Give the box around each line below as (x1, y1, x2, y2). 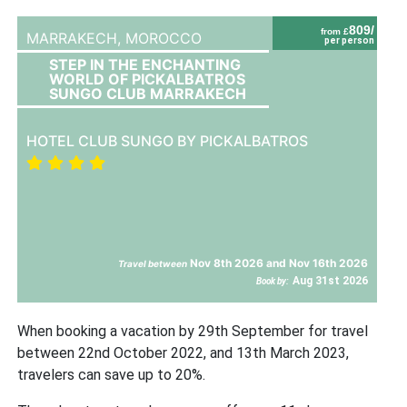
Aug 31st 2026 (293, 273, 369, 287)
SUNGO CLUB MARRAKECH (49, 84, 247, 103)
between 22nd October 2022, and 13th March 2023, (17, 343, 350, 362)
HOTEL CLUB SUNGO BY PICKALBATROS (26, 131, 309, 150)
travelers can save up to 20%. (17, 365, 206, 383)
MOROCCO (125, 28, 203, 47)
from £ (321, 25, 350, 36)
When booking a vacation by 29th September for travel (17, 322, 369, 340)
